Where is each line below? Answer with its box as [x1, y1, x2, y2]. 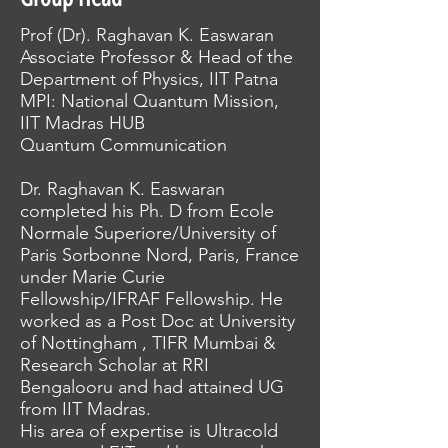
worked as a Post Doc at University [20, 310, 295, 332]
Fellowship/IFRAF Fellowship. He [20, 288, 283, 310]
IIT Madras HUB [20, 112, 145, 134]
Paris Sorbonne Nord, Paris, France [20, 244, 299, 266]
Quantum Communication [20, 134, 227, 156]
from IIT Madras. [20, 398, 151, 420]
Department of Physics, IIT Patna [20, 68, 278, 90]
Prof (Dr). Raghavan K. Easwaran [20, 24, 279, 46]
